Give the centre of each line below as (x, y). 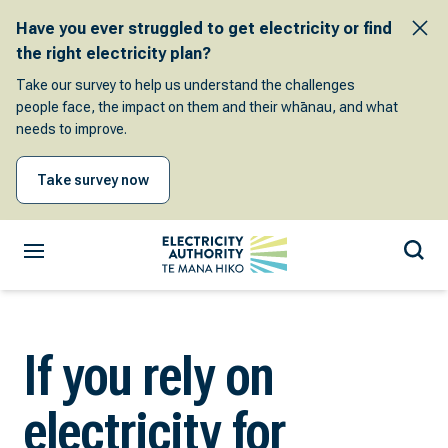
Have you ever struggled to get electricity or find (204, 28)
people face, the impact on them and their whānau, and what (207, 107)
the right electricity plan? (113, 53)
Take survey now (93, 180)
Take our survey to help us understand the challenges (185, 85)
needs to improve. (71, 129)
